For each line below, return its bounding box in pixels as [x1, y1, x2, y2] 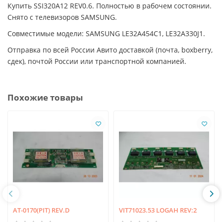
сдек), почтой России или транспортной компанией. [7, 56, 186, 66]
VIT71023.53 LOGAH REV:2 [119, 205, 197, 215]
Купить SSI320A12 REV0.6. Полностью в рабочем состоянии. [7, 1, 212, 11]
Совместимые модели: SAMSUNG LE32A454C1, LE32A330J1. [7, 29, 205, 39]
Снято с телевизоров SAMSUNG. [7, 12, 117, 22]
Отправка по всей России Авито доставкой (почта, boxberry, [7, 45, 213, 55]
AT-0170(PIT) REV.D [13, 205, 70, 215]
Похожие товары [7, 92, 83, 104]
